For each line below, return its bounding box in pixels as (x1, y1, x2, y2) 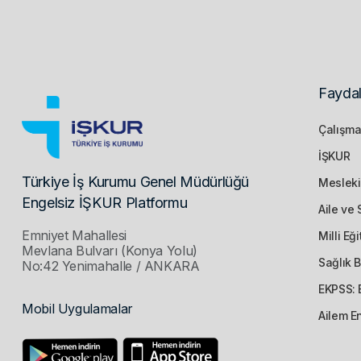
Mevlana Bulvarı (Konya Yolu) (22, 242, 197, 259)
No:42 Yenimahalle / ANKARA (22, 257, 200, 274)
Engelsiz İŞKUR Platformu (22, 193, 188, 211)
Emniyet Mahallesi (22, 226, 127, 243)
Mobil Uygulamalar (22, 300, 133, 317)
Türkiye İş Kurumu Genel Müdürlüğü (22, 172, 250, 190)
